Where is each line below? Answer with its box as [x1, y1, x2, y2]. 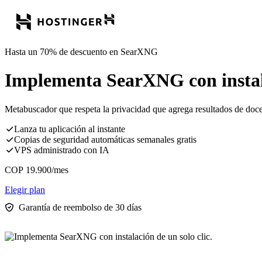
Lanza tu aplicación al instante [14, 123, 125, 134]
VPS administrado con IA [14, 144, 109, 155]
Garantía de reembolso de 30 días [19, 202, 142, 212]
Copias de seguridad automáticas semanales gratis [14, 134, 196, 144]
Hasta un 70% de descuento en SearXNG [5, 47, 158, 57]
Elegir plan [5, 184, 45, 195]
